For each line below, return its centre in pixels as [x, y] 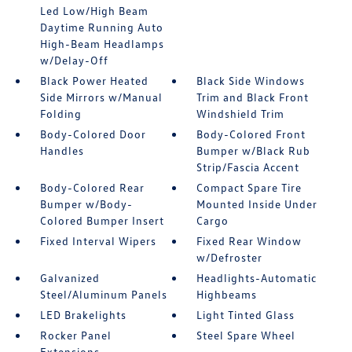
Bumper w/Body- [86, 204]
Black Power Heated [94, 81]
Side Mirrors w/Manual [101, 97]
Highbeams [227, 295]
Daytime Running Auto [101, 27]
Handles [62, 151]
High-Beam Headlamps [102, 44]
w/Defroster [230, 258]
